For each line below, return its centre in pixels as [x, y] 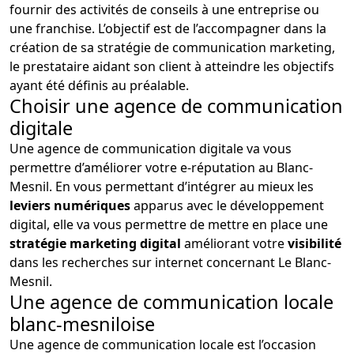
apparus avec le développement [227, 205]
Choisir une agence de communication [176, 105]
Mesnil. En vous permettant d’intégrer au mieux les [162, 186]
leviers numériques [70, 205]
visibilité [314, 243]
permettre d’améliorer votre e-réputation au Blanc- [161, 167]
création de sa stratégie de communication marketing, [172, 47]
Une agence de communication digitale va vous [151, 148]
